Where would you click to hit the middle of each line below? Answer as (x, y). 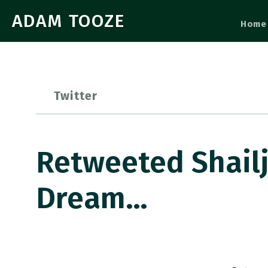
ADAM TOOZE (68, 21)
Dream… (92, 198)
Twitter (76, 96)
